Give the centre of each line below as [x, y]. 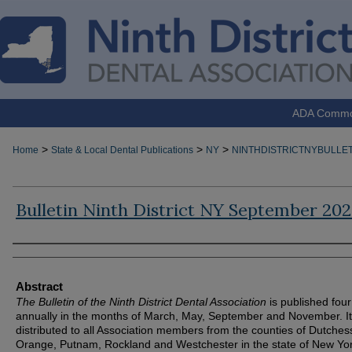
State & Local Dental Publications [122, 150]
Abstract [39, 286]
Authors [34, 256]
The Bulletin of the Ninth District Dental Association [141, 302]
